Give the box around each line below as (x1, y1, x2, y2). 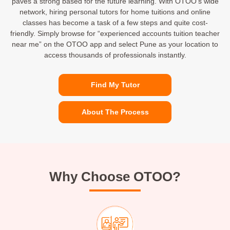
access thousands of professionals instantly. (44, 51, 186, 60)
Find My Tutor (90, 81, 140, 89)
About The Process (81, 108, 149, 117)
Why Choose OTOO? (49, 169, 181, 185)
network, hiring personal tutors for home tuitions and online (20, 8, 210, 16)
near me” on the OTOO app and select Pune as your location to (12, 40, 218, 49)
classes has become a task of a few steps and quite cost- (22, 18, 208, 27)
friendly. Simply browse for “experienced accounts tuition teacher (10, 29, 220, 38)
